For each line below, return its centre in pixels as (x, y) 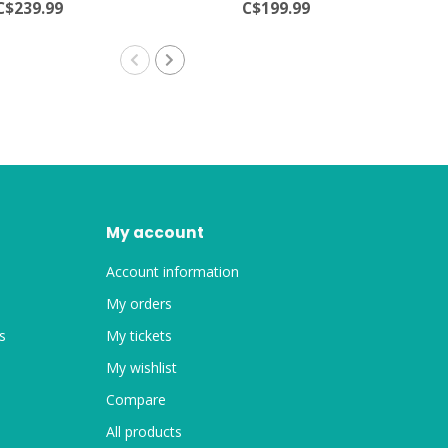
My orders (139, 303)
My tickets (139, 335)
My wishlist (141, 367)
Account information (172, 271)
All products (144, 431)
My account (155, 232)
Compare (136, 399)
